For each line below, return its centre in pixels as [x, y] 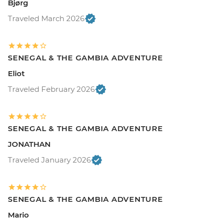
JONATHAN [29, 144]
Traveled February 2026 [51, 89]
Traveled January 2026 [49, 160]
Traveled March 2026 [46, 18]
